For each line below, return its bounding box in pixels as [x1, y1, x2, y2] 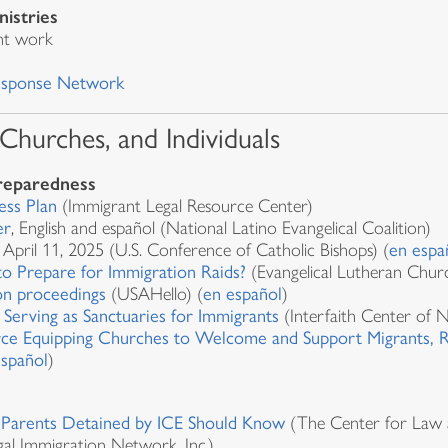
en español [203, 283, 282, 306]
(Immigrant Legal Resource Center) [57, 195, 313, 218]
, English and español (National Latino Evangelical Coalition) [11, 217, 436, 240]
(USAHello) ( [111, 283, 203, 306]
